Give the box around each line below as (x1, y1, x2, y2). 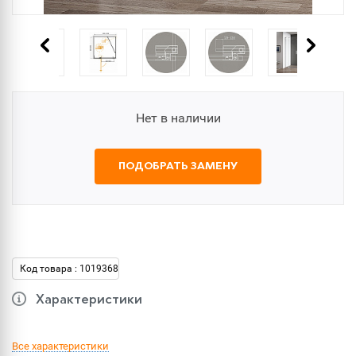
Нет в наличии (135, 110, 221, 126)
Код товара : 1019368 (20, 263, 118, 274)
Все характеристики (12, 340, 109, 352)
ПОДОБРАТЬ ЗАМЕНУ (118, 161, 238, 172)
